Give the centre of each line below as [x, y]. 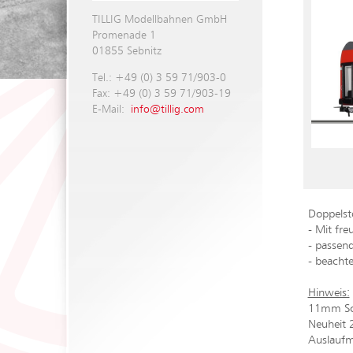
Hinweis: [329, 293]
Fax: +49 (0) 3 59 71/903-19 [161, 94]
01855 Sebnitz [126, 51]
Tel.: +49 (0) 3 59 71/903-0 [159, 78]
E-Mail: [111, 110]
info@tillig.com [167, 110]
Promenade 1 [124, 35]
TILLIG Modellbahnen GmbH [159, 20]
